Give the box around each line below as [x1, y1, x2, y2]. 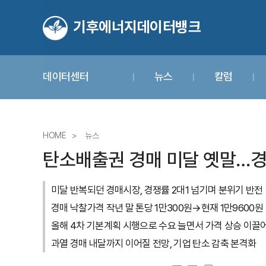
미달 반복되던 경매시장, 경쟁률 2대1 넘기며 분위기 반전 [51, 184, 263, 196]
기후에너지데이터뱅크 [73, 17, 201, 36]
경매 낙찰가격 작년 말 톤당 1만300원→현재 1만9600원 [51, 202, 263, 214]
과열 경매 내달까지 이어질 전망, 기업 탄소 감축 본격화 [51, 237, 256, 249]
